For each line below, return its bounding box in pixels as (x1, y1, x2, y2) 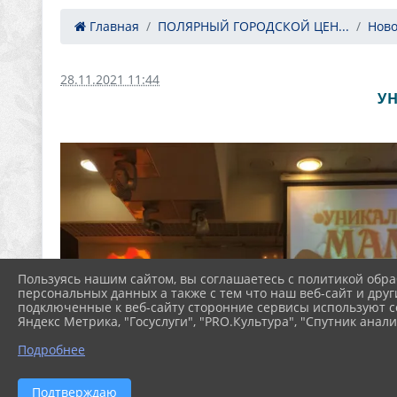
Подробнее (18, 340, 85, 358)
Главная (86, 18, 139, 35)
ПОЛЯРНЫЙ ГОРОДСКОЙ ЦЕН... (158, 18, 349, 35)
